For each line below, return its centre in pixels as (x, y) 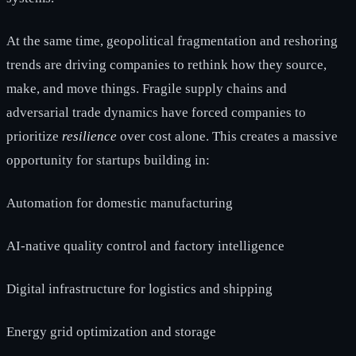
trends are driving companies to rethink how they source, (166, 64)
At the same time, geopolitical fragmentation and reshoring (172, 41)
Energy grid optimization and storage (111, 331)
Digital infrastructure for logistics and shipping (139, 288)
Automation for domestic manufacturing (120, 203)
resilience (89, 136)
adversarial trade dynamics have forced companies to (156, 112)
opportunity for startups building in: (108, 160)
